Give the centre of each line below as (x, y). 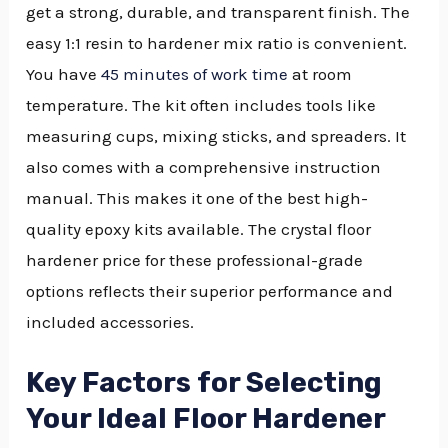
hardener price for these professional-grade (195, 259)
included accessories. (110, 321)
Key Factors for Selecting (204, 382)
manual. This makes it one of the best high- (197, 197)
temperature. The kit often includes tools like (201, 104)
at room (320, 73)
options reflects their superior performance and (210, 290)
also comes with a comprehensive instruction (204, 166)
